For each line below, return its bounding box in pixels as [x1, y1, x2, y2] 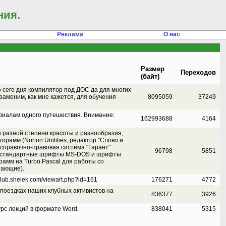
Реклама [57, 31, 83, 38]
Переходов [181, 69, 216, 76]
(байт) [141, 73, 159, 80]
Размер [141, 65, 164, 73]
